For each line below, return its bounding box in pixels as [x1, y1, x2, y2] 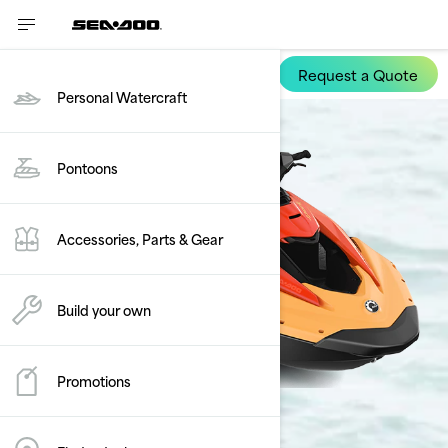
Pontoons [57, 157, 118, 178]
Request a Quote [298, 62, 418, 86]
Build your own [57, 299, 151, 320]
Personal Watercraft [57, 86, 187, 107]
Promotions [57, 370, 131, 391]
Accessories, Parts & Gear [57, 228, 223, 249]
